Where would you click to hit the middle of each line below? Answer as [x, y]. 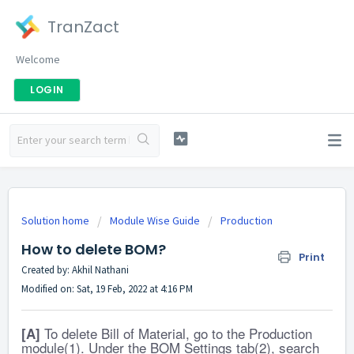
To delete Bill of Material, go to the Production [176, 333]
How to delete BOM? [94, 249]
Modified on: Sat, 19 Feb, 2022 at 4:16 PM [107, 289]
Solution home [56, 220]
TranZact [83, 27]
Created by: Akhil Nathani [75, 270]
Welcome [38, 59]
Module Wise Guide [155, 220]
